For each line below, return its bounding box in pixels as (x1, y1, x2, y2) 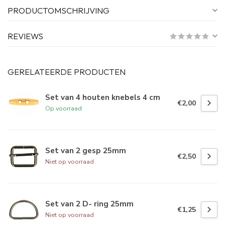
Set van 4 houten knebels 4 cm (45, 92, 160, 103)
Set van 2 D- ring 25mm (45, 198, 134, 209)
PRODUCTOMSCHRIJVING (8, 5, 109, 16)
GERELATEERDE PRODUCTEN (8, 66, 126, 77)
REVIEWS (8, 31, 43, 42)
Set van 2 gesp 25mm (45, 145, 126, 156)
